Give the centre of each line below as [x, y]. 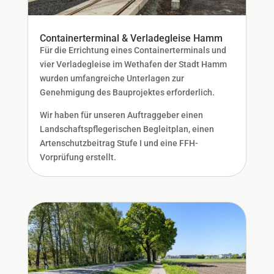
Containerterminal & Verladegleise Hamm [131, 38]
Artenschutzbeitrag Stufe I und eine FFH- [119, 143]
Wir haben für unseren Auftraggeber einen [121, 115]
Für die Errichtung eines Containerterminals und [133, 50]
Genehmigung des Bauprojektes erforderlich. [127, 92]
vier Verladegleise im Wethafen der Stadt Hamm [133, 64]
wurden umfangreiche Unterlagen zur [112, 78]
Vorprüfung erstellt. [78, 157]
